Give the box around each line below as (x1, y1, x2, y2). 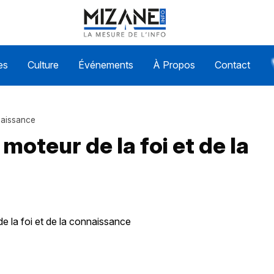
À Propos (152, 59, 195, 72)
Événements (78, 59, 133, 72)
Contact (214, 59, 250, 72)
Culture (27, 59, 59, 72)
